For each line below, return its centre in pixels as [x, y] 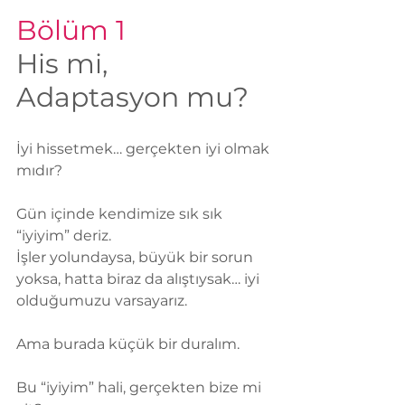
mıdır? [39, 171]
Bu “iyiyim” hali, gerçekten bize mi [141, 388]
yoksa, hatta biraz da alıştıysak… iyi [140, 279]
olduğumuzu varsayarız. [102, 301]
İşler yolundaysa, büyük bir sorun [137, 258]
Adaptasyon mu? [132, 98]
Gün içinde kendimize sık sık [121, 214]
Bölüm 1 [71, 31]
